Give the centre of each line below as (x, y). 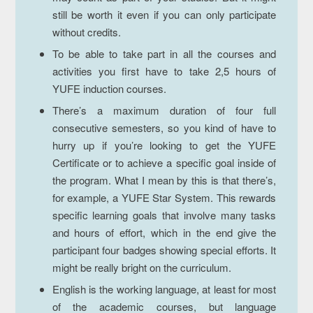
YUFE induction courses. (109, 88)
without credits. (86, 31)
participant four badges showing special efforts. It (164, 249)
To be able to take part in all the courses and (164, 53)
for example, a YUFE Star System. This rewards (164, 197)
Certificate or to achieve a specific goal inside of (164, 162)
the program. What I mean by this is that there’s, (164, 180)
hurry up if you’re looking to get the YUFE (164, 145)
